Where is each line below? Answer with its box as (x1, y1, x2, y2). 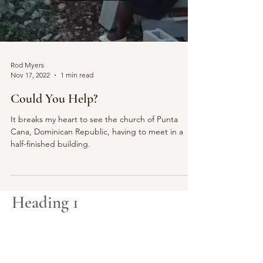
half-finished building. (11, 139, 90, 149)
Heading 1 (12, 192, 79, 213)
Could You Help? (11, 91, 97, 106)
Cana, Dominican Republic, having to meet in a (11, 126, 183, 137)
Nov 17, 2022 (11, 70, 50, 79)
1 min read (60, 70, 93, 79)
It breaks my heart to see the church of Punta (11, 114, 178, 124)
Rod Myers (11, 60, 44, 69)
